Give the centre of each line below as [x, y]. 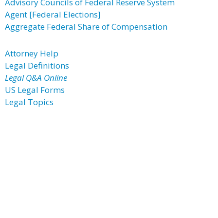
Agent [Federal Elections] [53, 14]
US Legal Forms [35, 90]
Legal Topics [29, 102]
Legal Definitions [37, 65]
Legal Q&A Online [36, 78]
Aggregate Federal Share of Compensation [86, 27]
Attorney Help [32, 53]
